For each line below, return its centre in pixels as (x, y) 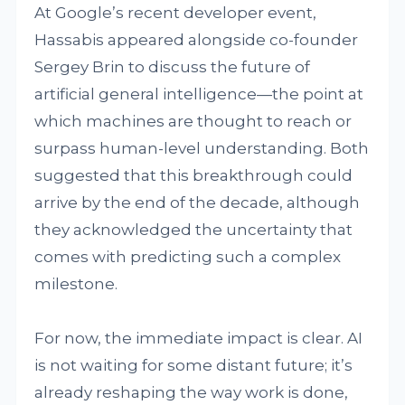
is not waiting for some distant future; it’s (194, 365)
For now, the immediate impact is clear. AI (199, 338)
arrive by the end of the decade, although (198, 202)
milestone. (76, 284)
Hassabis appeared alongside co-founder (197, 40)
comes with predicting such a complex (188, 257)
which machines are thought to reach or (193, 121)
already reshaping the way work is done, (192, 392)
